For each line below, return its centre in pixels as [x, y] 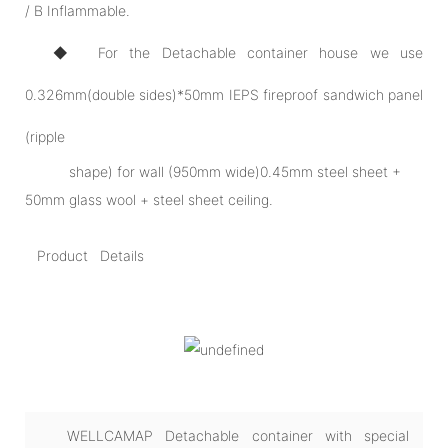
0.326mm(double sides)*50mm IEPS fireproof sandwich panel [224, 94]
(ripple [45, 136]
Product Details [90, 255]
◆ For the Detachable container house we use [238, 52]
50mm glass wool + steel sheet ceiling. [149, 199]
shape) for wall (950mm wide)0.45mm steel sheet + [213, 171]
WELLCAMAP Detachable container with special [238, 435]
